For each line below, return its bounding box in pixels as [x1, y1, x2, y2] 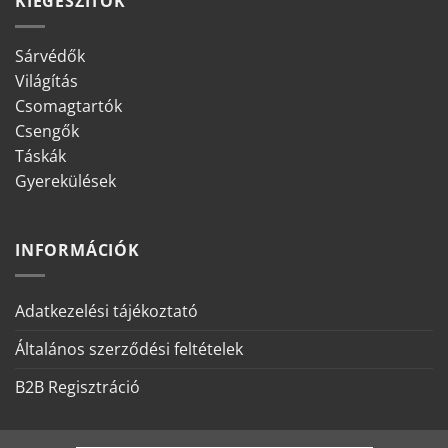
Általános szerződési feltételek [15, 337, 243, 360]
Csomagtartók [15, 94, 122, 117]
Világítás [15, 69, 78, 92]
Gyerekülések [15, 169, 116, 192]
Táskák [15, 144, 66, 167]
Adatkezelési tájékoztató [15, 299, 198, 322]
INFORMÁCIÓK [15, 239, 140, 262]
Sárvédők [15, 44, 85, 67]
